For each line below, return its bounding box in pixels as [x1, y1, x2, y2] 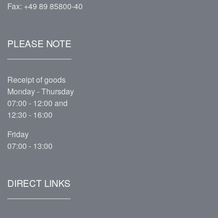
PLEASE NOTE [7, 36, 72, 50]
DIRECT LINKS [7, 176, 71, 189]
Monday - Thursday [7, 85, 76, 97]
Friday [7, 128, 29, 140]
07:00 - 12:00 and [7, 97, 68, 109]
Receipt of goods [7, 73, 66, 85]
